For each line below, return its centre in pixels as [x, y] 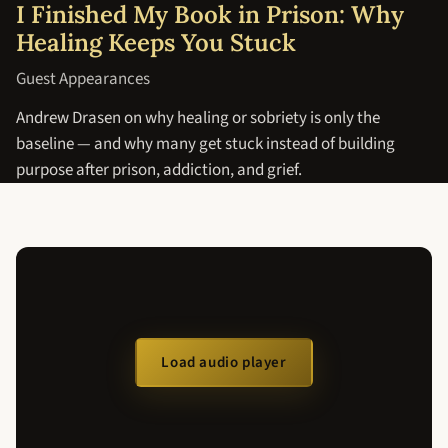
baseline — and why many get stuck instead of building [205, 143]
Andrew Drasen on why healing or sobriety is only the [198, 117]
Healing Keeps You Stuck [156, 42]
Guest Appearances [83, 78]
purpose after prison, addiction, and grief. [159, 169]
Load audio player [224, 363]
